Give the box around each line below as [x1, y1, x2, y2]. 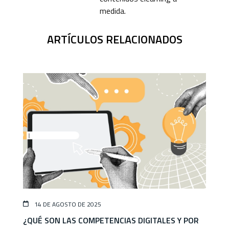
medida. [100, 5, 126, 17]
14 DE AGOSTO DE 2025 [33, 199, 101, 209]
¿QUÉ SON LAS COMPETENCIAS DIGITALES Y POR [23, 214, 199, 226]
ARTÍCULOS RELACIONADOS [47, 31, 182, 49]
